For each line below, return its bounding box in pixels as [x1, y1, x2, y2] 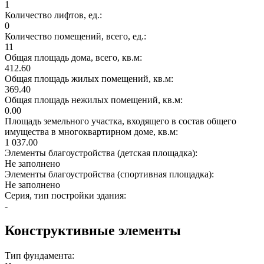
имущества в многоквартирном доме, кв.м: [5, 126, 180, 137]
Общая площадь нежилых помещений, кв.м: [5, 94, 185, 105]
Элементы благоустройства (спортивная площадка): [5, 169, 216, 179]
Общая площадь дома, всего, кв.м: [5, 52, 144, 62]
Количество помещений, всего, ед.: [5, 31, 148, 41]
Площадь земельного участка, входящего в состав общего [5, 115, 236, 126]
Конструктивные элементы [5, 223, 181, 239]
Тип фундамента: [5, 250, 77, 261]
